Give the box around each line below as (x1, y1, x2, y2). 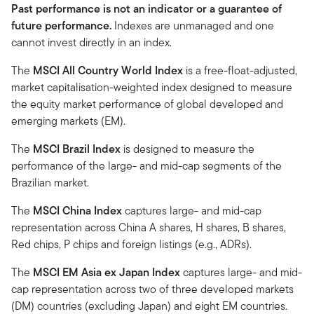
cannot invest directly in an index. (11, 34, 172, 50)
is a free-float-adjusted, (183, 62, 297, 78)
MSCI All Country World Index (33, 62, 183, 78)
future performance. (11, 18, 111, 34)
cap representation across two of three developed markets (11, 281, 294, 297)
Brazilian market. (11, 175, 89, 191)
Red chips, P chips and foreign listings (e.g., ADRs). (11, 236, 252, 252)
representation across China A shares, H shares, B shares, (11, 219, 286, 235)
